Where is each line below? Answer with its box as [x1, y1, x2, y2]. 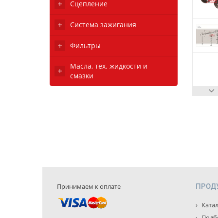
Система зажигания [70, 20, 136, 29]
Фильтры [70, 41, 101, 50]
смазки [70, 71, 93, 80]
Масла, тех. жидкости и [70, 61, 147, 71]
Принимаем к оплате [57, 182, 121, 191]
